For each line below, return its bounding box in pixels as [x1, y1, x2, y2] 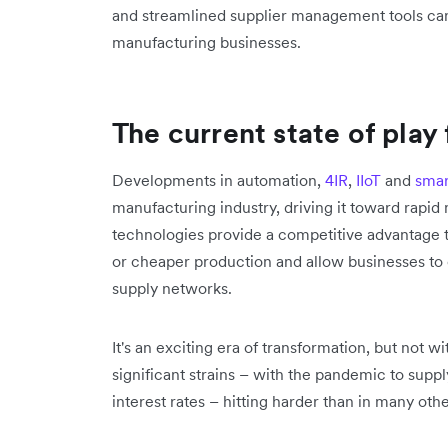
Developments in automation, [112, 170, 325, 190]
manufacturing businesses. [112, 32, 305, 52]
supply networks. [112, 278, 232, 298]
